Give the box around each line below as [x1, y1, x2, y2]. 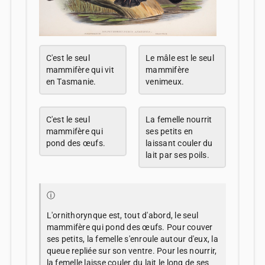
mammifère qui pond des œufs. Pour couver [46, 222, 213, 232]
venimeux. [146, 76, 185, 86]
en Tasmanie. [46, 76, 96, 86]
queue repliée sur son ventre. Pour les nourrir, [46, 245, 217, 256]
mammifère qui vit [46, 64, 114, 75]
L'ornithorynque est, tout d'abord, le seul [46, 210, 199, 220]
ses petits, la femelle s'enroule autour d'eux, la [46, 234, 218, 244]
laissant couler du [146, 138, 213, 148]
